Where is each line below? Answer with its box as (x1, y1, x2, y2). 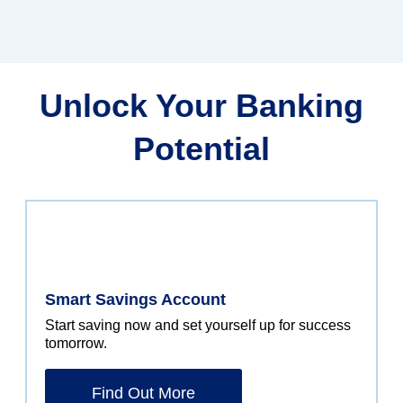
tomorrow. (45, 336, 107, 352)
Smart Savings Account (45, 291, 226, 309)
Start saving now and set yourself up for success (45, 318, 351, 334)
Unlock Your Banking (40, 87, 363, 125)
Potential (133, 130, 270, 168)
